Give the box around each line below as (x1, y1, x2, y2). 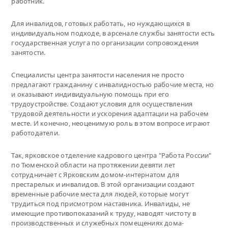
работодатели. (11, 128, 60, 137)
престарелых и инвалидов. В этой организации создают (11, 179, 195, 189)
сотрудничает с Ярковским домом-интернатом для (11, 169, 180, 179)
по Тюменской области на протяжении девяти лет (11, 160, 176, 169)
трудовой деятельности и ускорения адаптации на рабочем (11, 108, 209, 118)
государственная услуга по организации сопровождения (11, 38, 199, 47)
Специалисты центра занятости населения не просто (11, 70, 184, 79)
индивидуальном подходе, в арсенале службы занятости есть (11, 28, 215, 38)
